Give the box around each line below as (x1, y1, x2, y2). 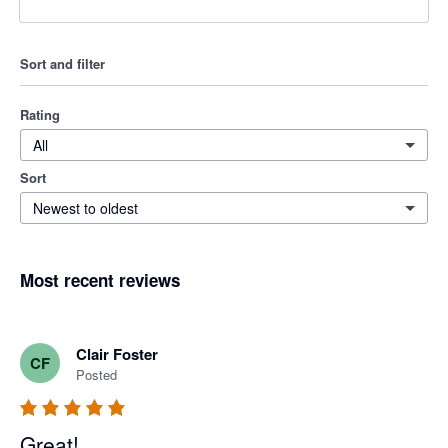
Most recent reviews (20, 268, 180, 292)
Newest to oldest (33, 198, 138, 218)
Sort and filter (20, 54, 105, 73)
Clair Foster (76, 343, 158, 366)
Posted (76, 365, 117, 385)
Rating (20, 105, 60, 124)
